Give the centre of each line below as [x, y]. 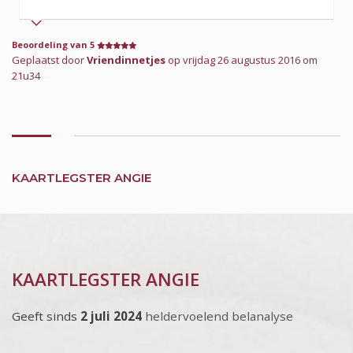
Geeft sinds [46, 316]
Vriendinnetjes [126, 59]
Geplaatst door [49, 59]
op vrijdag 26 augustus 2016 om [242, 59]
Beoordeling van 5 [54, 44]
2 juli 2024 [113, 316]
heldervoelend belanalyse [219, 316]
